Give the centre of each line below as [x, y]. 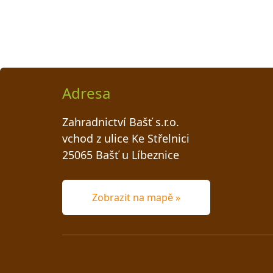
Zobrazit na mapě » [136, 198]
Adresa [86, 93]
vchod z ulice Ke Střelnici [126, 139]
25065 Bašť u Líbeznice [121, 155]
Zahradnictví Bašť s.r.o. [121, 122]
